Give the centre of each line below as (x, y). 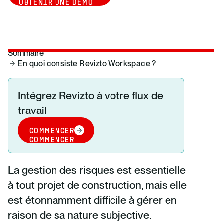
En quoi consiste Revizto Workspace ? (87, 63)
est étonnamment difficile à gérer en (92, 200)
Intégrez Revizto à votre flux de (91, 95)
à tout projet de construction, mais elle (97, 185)
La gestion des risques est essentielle (97, 170)
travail (32, 110)
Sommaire (26, 52)
